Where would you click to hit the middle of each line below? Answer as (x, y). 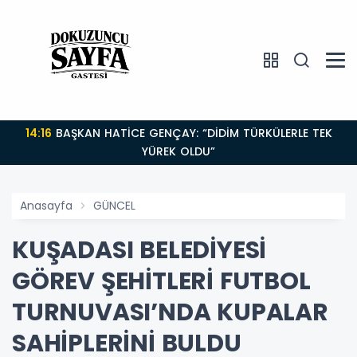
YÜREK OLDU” (178, 152)
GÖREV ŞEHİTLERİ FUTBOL (161, 282)
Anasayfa (46, 206)
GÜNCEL (114, 206)
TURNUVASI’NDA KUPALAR (170, 313)
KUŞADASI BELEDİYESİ (139, 251)
